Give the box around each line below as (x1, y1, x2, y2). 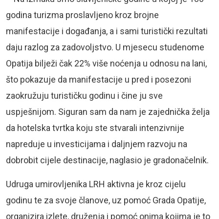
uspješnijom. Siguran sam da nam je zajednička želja (6, 106, 210, 117)
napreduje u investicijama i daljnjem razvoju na (6, 138, 187, 149)
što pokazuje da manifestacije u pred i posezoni (6, 74, 191, 85)
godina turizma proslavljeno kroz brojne (6, 9, 159, 20)
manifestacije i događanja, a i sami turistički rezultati (6, 25, 208, 36)
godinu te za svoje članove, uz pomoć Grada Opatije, (6, 195, 206, 205)
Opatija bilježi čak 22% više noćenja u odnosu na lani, (6, 58, 207, 68)
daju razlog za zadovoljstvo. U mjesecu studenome (6, 42, 204, 52)
